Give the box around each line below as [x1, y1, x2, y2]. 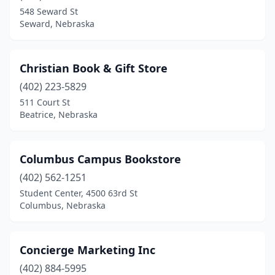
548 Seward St [20, 6, 78, 17]
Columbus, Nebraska [20, 199, 106, 211]
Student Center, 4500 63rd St [20, 187, 137, 199]
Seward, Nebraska [20, 18, 95, 29]
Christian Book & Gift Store [20, 61, 168, 76]
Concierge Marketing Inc [20, 242, 155, 257]
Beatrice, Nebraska [20, 109, 98, 120]
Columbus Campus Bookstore [20, 152, 181, 166]
